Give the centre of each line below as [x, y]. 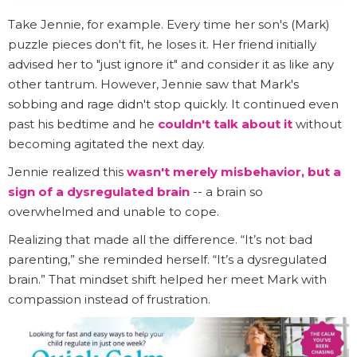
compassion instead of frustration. [109, 300]
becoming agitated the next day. [106, 144]
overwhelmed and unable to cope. [114, 212]
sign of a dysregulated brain [99, 192]
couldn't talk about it [225, 124]
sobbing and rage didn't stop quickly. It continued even [173, 104]
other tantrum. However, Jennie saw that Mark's [153, 84]
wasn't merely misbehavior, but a [234, 172]
